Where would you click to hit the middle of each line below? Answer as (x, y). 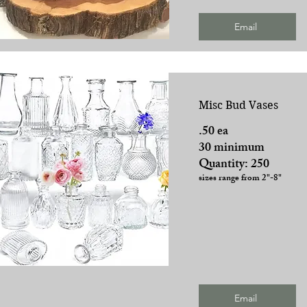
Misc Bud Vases (238, 105)
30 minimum (231, 148)
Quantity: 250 (234, 165)
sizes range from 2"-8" (240, 179)
